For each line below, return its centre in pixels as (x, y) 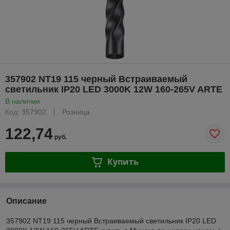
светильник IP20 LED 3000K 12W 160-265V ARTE (114, 89)
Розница (76, 112)
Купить (123, 162)
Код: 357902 (26, 112)
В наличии (23, 101)
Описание (26, 201)
